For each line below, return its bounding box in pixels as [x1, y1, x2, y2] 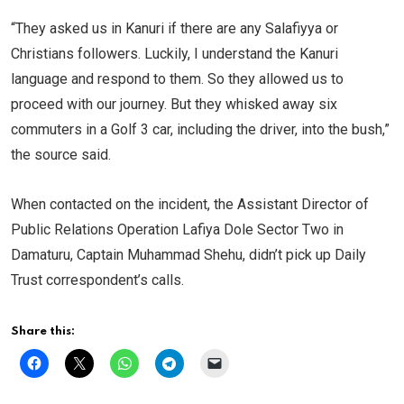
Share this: [11, 325, 75, 337]
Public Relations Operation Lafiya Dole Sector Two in [11, 220, 344, 238]
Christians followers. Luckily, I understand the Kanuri [11, 44, 338, 62]
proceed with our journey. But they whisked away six [11, 95, 337, 113]
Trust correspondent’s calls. [11, 271, 184, 289]
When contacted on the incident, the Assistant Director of [11, 195, 369, 213]
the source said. [11, 145, 111, 163]
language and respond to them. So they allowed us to [11, 69, 344, 87]
